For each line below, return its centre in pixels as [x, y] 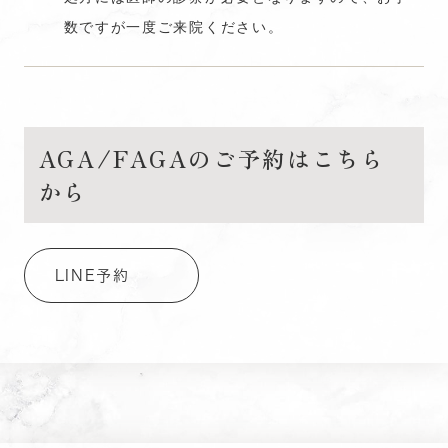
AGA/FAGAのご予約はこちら [212, 158]
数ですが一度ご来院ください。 [173, 26]
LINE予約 [92, 276]
